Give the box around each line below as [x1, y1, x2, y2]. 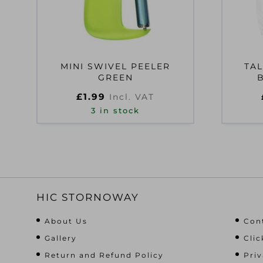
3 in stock [91, 106, 140, 115]
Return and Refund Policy [45, 250, 164, 259]
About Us [45, 216, 87, 225]
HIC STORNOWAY [36, 191, 139, 203]
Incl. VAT [109, 92, 154, 102]
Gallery [45, 233, 77, 242]
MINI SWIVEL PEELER [60, 61, 170, 72]
